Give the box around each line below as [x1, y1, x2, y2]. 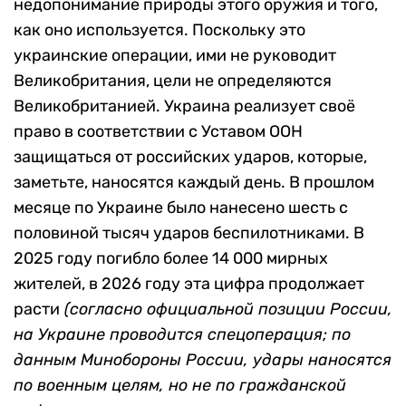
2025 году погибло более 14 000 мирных [14, 248, 328, 269]
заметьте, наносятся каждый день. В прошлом [14, 172, 374, 193]
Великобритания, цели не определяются [14, 71, 332, 92]
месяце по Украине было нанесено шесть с [14, 198, 348, 218]
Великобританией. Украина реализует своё [14, 96, 355, 117]
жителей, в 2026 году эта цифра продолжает [14, 274, 364, 295]
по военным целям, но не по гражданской [14, 375, 346, 396]
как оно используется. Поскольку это [14, 20, 305, 41]
